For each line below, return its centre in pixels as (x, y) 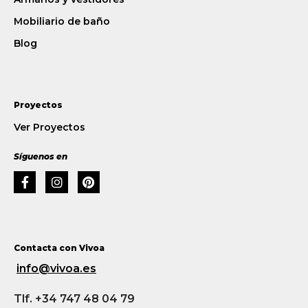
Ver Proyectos (49, 128)
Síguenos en (41, 157)
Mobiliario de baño (62, 21)
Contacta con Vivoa (59, 247)
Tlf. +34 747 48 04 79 (74, 298)
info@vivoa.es (56, 268)
